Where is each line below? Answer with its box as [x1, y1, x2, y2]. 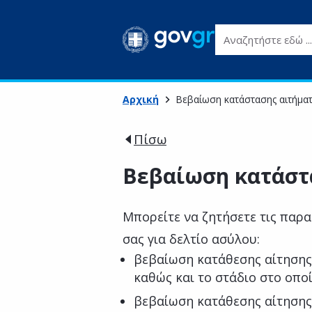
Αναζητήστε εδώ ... [214, 24, 311, 40]
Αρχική [123, 93, 159, 106]
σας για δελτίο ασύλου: [123, 231, 263, 247]
